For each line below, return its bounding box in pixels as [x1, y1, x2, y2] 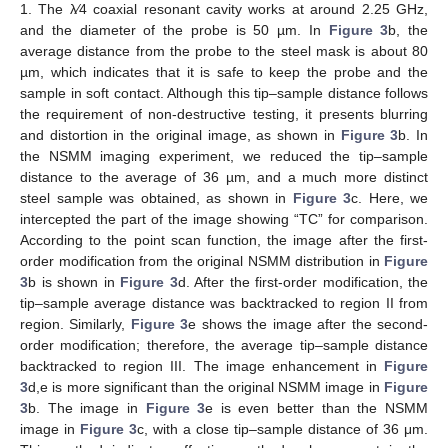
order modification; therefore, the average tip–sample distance [20, 336, 428, 353]
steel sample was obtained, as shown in [20, 189, 293, 206]
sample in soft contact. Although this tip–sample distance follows [20, 84, 428, 101]
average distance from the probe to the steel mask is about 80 [20, 42, 428, 59]
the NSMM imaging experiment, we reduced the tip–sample [20, 147, 428, 164]
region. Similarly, [20, 315, 131, 332]
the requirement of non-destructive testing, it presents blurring [20, 105, 428, 122]
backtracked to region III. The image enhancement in [20, 357, 384, 374]
